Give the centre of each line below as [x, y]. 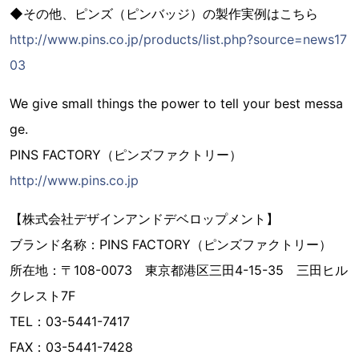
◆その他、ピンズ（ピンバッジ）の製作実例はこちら [164, 14]
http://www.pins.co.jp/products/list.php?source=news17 [178, 39]
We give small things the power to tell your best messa [176, 103]
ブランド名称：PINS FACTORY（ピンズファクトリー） [171, 244]
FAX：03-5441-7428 [71, 347]
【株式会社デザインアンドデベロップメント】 [144, 219]
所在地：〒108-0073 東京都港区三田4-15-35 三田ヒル [179, 270]
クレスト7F [42, 296]
